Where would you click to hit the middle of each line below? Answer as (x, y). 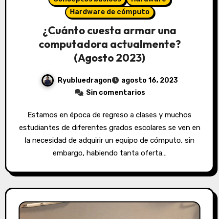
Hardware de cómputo (109, 12)
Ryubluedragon (85, 80)
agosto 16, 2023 (150, 81)
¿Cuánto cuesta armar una (109, 31)
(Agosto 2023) (109, 58)
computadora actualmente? (109, 44)
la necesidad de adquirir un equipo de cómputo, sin (109, 141)
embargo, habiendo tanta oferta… (109, 153)
